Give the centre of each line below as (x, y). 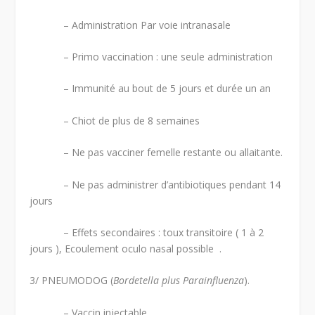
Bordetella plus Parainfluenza (179, 281)
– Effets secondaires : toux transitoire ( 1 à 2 (147, 232)
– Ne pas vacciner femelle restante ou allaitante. (156, 153)
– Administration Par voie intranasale (130, 25)
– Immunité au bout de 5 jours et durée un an (150, 89)
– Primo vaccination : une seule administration (152, 56)
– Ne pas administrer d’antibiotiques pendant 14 (155, 184)
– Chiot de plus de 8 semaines (115, 120)
